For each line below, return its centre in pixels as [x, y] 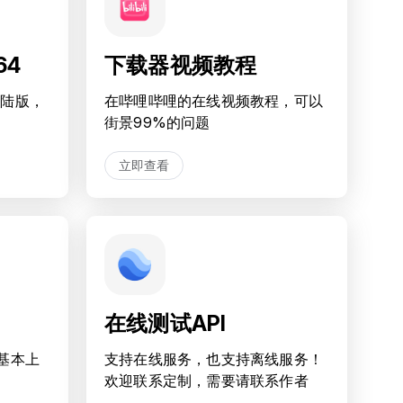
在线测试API [166, 323]
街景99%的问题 [157, 122]
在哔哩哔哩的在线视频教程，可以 [214, 101]
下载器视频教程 [181, 65]
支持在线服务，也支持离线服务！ [214, 359]
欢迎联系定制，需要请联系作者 [206, 381]
